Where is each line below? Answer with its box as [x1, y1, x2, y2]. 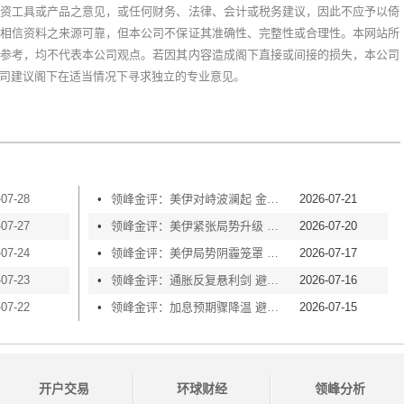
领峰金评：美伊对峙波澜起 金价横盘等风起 [267, 191, 280, 206]
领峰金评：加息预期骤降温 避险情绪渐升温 [267, 299, 280, 314]
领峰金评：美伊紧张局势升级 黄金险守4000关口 [267, 218, 280, 233]
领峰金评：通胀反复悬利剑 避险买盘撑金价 [267, 272, 280, 287]
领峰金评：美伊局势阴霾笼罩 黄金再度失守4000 [267, 245, 280, 260]
